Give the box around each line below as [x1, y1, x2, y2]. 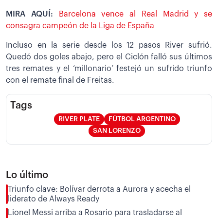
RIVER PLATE [58, 115, 100, 123]
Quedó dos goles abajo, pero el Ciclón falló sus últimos [6, 53, 212, 61]
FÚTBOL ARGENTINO [108, 115, 176, 123]
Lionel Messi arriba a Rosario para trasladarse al [8, 208, 182, 217]
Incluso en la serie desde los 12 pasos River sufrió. [6, 41, 212, 49]
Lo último [6, 170, 48, 180]
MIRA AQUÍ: [6, 10, 59, 18]
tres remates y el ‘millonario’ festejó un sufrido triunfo [6, 64, 212, 73]
